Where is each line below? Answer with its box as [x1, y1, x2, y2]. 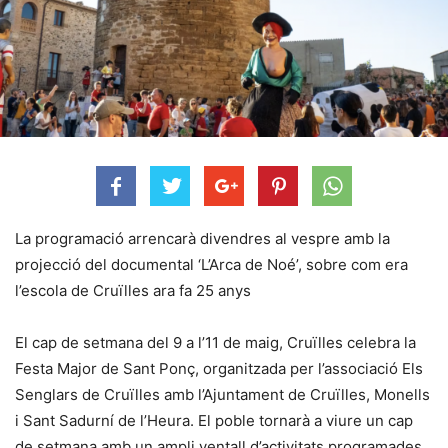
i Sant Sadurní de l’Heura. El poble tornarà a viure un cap [15, 411, 413, 430]
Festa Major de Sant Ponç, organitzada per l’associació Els [15, 359, 423, 378]
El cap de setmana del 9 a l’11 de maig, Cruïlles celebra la [15, 333, 416, 352]
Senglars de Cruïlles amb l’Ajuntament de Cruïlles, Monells [15, 385, 430, 404]
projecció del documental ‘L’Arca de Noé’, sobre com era [15, 255, 408, 274]
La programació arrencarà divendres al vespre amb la [15, 229, 390, 248]
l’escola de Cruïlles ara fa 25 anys [15, 281, 251, 300]
